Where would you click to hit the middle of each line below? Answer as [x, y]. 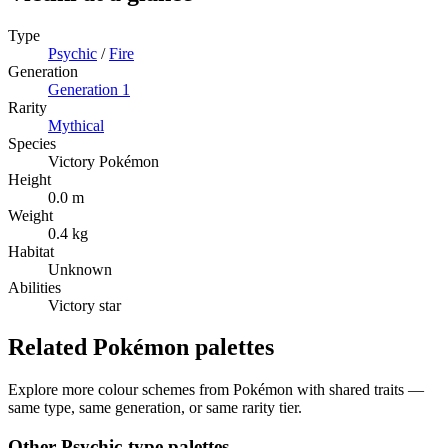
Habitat [31, 251]
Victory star [84, 305]
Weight [30, 215]
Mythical [76, 125]
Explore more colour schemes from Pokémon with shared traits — [216, 390]
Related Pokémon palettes [141, 347]
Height [29, 179]
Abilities [34, 287]
